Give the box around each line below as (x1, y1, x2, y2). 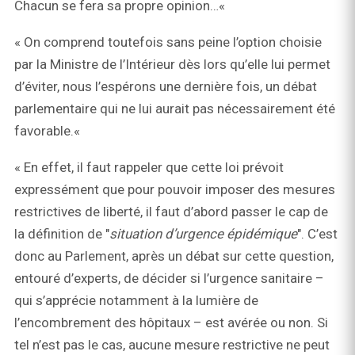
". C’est (297, 226, 338, 242)
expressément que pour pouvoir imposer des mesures (14, 181, 335, 198)
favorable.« (14, 123, 83, 139)
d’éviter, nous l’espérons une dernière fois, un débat (14, 78, 317, 95)
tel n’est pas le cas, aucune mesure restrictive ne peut (14, 337, 330, 353)
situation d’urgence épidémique (109, 226, 297, 242)
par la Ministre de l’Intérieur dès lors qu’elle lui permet (14, 56, 330, 73)
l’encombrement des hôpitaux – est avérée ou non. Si (14, 315, 328, 331)
